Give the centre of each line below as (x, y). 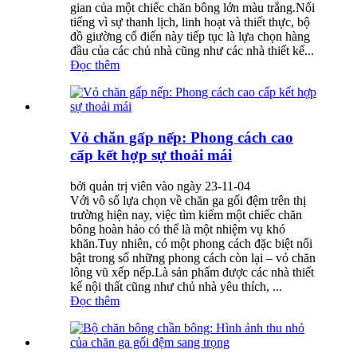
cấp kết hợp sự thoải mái (151, 155)
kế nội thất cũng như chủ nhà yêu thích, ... (176, 286)
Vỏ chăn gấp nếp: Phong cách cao (182, 137)
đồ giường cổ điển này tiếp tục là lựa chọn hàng (190, 37)
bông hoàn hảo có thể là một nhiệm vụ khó (178, 229)
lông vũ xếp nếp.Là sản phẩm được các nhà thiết (192, 272)
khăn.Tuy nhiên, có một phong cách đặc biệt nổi (191, 243)
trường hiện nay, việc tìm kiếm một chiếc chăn (186, 214)
